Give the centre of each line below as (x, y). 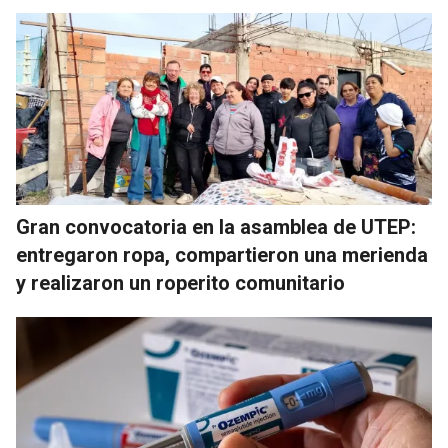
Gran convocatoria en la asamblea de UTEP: (216, 227)
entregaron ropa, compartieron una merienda (222, 255)
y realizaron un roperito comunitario (180, 283)
